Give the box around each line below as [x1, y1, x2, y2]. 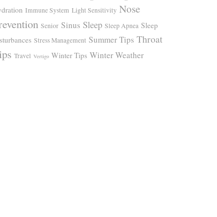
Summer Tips [89, 33, 134, 45]
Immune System [25, 5, 69, 15]
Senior [41, 21, 59, 30]
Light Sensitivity [72, 5, 117, 15]
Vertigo [33, 52, 49, 60]
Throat [137, 32, 162, 46]
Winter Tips [51, 50, 87, 60]
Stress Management [34, 35, 86, 45]
